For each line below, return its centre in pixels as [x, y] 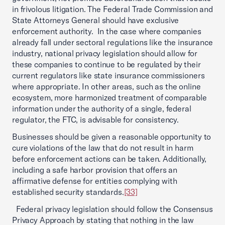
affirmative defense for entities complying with [95, 181]
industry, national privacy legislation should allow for [105, 53]
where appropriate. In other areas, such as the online [106, 86]
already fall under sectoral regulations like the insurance [113, 42]
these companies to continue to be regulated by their [106, 64]
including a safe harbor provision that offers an [95, 170]
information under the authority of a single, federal [102, 108]
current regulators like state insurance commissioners [108, 75]
